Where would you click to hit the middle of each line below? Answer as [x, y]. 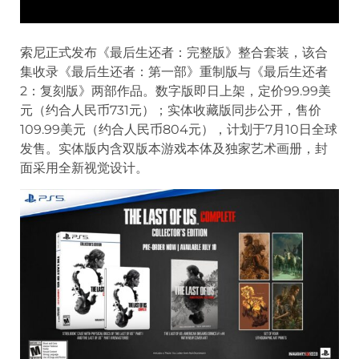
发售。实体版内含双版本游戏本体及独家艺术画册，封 [174, 148]
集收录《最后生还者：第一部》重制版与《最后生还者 [174, 71]
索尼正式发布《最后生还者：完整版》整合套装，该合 [174, 52]
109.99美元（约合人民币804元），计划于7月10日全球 [179, 129]
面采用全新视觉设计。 [84, 167]
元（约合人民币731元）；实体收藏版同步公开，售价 [171, 110]
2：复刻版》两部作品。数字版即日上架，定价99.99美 [175, 91]
